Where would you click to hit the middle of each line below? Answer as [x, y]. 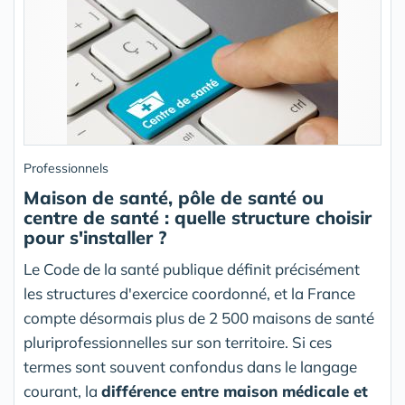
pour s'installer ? [95, 238]
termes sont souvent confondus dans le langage [190, 367]
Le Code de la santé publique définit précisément [192, 269]
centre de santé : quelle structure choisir [198, 218]
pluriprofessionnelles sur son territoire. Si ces [178, 343]
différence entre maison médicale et [235, 391]
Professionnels [66, 169]
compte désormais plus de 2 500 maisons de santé [199, 318]
